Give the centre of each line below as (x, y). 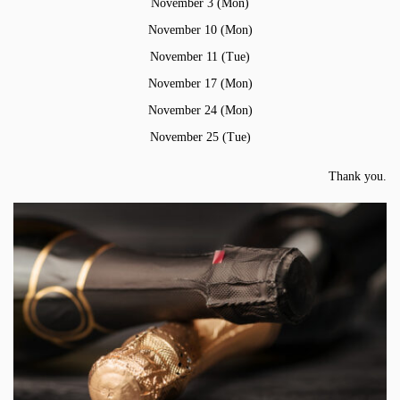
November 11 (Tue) (200, 56)
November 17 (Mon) (200, 83)
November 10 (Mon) (200, 29)
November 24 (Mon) (200, 110)
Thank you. (358, 176)
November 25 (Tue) (200, 137)
